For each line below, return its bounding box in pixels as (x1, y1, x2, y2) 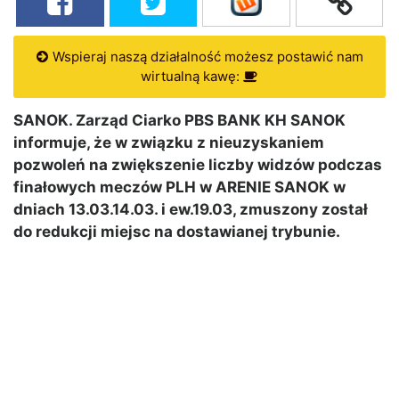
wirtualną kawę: (141, 68, 243, 85)
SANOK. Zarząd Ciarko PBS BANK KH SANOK (13, 111, 346, 130)
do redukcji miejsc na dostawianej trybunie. (13, 223, 340, 241)
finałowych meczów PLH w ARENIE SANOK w (13, 178, 346, 197)
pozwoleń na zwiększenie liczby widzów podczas (13, 156, 382, 175)
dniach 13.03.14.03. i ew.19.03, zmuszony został (13, 200, 368, 219)
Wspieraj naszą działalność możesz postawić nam (48, 48, 363, 66)
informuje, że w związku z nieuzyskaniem (13, 134, 324, 152)
